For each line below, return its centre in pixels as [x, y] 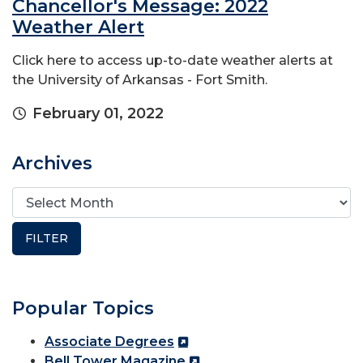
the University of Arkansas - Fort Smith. [140, 80]
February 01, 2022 [98, 114]
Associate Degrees [109, 342]
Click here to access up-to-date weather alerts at [173, 61]
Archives [52, 164]
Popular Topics [83, 309]
